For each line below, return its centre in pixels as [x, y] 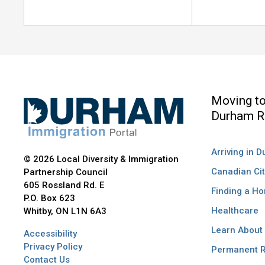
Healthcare [235, 211]
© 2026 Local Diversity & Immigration [101, 159]
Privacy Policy [53, 247]
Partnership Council [66, 172]
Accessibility [51, 234]
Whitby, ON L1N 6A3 [65, 211]
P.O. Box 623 [50, 198]
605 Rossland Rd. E [64, 185]
